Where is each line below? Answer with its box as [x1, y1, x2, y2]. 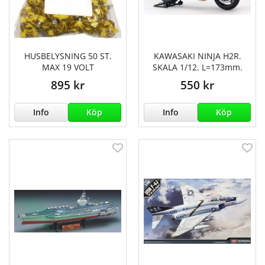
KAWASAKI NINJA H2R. [153, 50, 241, 62]
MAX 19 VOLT [41, 61, 94, 73]
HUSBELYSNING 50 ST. [24, 50, 112, 62]
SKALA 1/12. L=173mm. [152, 61, 243, 73]
